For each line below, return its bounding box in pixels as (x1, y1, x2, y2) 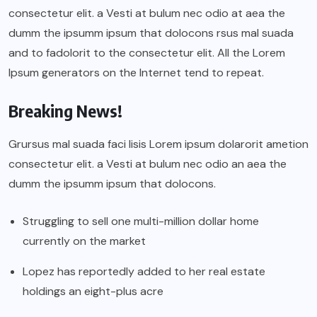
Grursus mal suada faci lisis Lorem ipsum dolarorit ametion (8, 136, 309, 151)
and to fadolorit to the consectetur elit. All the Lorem (8, 45, 285, 60)
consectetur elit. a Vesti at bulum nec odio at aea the (8, 5, 285, 21)
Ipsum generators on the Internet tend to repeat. (8, 64, 264, 80)
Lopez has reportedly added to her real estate (23, 263, 265, 279)
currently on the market (23, 233, 146, 248)
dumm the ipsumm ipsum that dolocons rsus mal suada (8, 25, 294, 40)
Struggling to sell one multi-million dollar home (23, 213, 259, 229)
